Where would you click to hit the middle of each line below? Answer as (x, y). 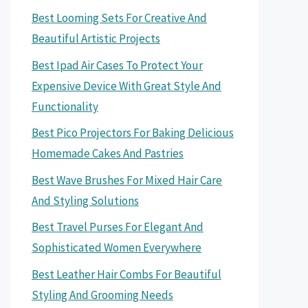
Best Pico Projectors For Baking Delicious (133, 133)
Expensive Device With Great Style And (126, 86)
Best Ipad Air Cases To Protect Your (117, 65)
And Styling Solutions (85, 200)
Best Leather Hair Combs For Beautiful (126, 274)
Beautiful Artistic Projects (96, 38)
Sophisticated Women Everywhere (117, 247)
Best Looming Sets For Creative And (119, 18)
